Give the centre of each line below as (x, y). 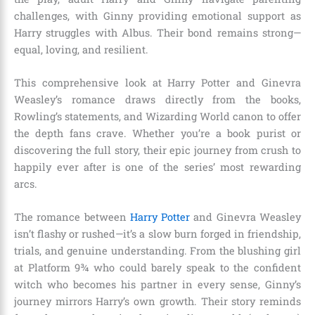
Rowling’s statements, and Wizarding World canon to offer (157, 116)
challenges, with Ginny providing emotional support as (157, 15)
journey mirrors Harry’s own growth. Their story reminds (157, 302)
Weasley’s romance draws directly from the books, (157, 99)
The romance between (72, 217)
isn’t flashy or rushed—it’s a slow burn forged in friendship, (157, 234)
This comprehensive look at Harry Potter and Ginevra (157, 82)
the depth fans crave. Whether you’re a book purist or (157, 133)
